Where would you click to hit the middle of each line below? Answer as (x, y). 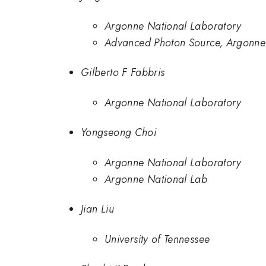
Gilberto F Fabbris (123, 73)
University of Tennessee (157, 239)
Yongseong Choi (119, 133)
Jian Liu (97, 209)
